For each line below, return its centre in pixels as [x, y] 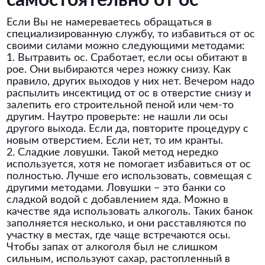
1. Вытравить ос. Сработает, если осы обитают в [127, 58]
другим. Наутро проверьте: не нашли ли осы [117, 117]
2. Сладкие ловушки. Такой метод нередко [113, 153]
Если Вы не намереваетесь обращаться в [109, 22]
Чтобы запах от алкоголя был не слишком [112, 247]
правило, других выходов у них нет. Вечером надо [131, 82]
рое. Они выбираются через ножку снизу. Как [119, 70]
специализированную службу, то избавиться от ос [131, 34]
